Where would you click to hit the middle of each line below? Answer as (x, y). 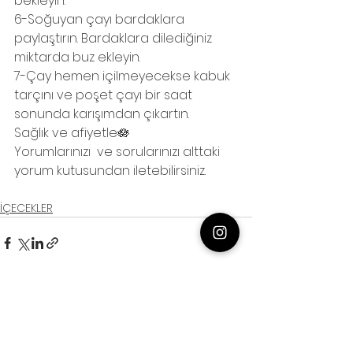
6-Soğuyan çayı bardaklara (101, 19)
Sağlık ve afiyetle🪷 (72, 132)
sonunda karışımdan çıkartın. (102, 113)
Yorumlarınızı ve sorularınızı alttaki (119, 151)
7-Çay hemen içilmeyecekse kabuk (124, 76)
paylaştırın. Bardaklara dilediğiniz (115, 38)
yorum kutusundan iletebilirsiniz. (110, 170)
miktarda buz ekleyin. (77, 57)
